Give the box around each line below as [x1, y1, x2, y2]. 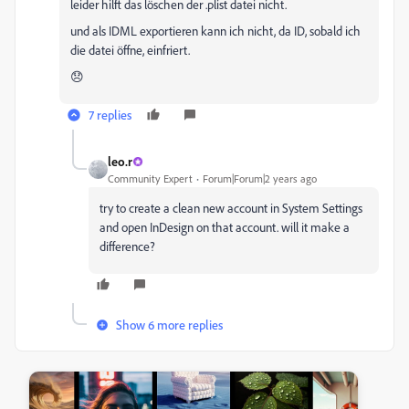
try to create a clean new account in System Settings [100, 200, 362, 215]
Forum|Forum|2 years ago [203, 172, 317, 185]
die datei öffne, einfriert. [70, 42, 190, 58]
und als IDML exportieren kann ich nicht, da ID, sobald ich [70, 23, 361, 38]
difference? [100, 238, 155, 254]
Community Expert [108, 172, 193, 185]
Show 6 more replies [116, 317, 223, 332]
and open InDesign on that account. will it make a [100, 219, 350, 235]
